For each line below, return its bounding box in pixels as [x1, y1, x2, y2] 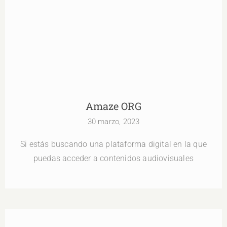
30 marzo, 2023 [87, 117, 140, 127]
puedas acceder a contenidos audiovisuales [33, 154, 194, 164]
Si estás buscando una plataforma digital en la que [20, 139, 207, 149]
